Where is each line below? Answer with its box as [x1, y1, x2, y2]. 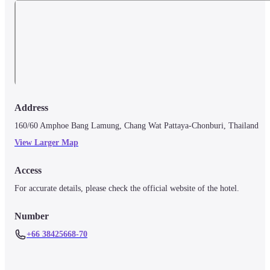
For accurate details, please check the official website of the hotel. [14, 184, 239, 193]
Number [14, 211, 49, 222]
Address [14, 102, 48, 113]
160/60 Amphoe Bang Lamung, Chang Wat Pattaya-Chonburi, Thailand [14, 121, 259, 131]
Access [14, 165, 42, 176]
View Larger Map [14, 138, 78, 148]
